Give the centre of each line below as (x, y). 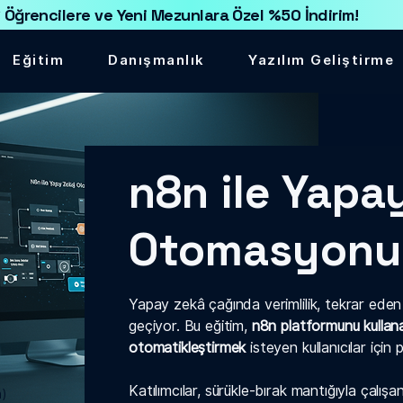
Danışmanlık (157, 60)
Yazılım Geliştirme (322, 60)
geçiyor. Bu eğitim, (190, 327)
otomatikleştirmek (188, 348)
